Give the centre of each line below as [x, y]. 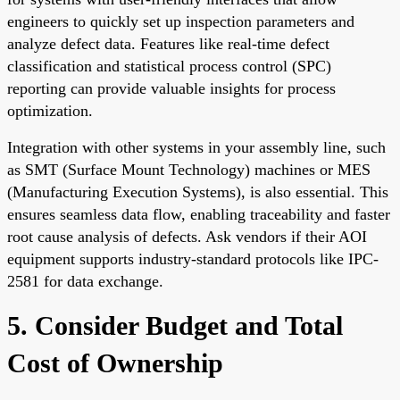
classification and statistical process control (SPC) [169, 66]
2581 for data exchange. [85, 281]
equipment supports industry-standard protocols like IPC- [193, 258]
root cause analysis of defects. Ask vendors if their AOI [187, 236]
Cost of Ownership [115, 362]
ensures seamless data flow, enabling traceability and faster [199, 214]
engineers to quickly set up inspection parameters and [181, 21]
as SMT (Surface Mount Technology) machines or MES [189, 169]
